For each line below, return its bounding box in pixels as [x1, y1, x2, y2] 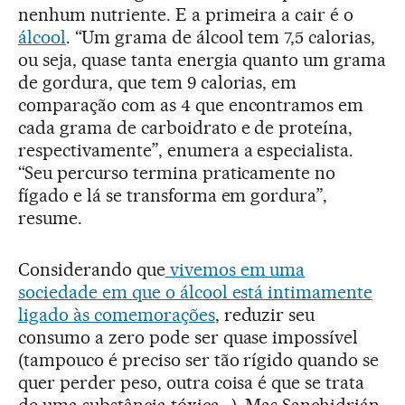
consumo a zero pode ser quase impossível [18, 325, 359, 348]
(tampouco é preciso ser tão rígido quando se [18, 348, 380, 371]
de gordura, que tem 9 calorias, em [18, 71, 297, 93]
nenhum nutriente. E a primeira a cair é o [18, 3, 354, 25]
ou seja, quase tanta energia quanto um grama [18, 48, 387, 71]
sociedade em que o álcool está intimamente [18, 280, 373, 303]
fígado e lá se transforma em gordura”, [18, 184, 328, 206]
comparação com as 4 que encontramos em [18, 93, 364, 116]
